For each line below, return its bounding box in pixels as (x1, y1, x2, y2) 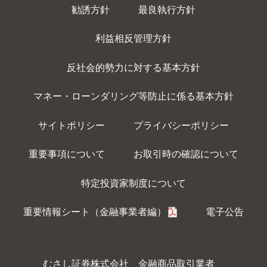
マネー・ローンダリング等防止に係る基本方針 (33, 91, 234, 102)
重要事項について (29, 149, 105, 160)
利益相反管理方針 (95, 33, 172, 44)
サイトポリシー (38, 120, 105, 131)
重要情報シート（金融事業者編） (23, 207, 167, 218)
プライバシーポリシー (133, 120, 229, 131)
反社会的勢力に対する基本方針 (67, 62, 200, 73)
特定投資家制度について (81, 178, 186, 188)
